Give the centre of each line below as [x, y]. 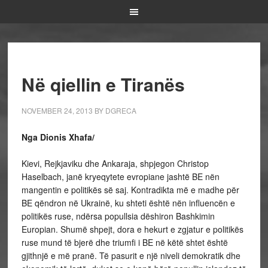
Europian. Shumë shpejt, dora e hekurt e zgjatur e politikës [132, 229]
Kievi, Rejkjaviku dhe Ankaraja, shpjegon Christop [115, 163]
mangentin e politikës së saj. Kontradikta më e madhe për [130, 190]
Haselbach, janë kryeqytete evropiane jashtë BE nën [120, 176]
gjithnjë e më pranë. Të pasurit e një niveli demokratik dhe [131, 255]
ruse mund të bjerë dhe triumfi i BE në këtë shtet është [124, 242]
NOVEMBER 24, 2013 [57, 110]
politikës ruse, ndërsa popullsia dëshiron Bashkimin [118, 216]
